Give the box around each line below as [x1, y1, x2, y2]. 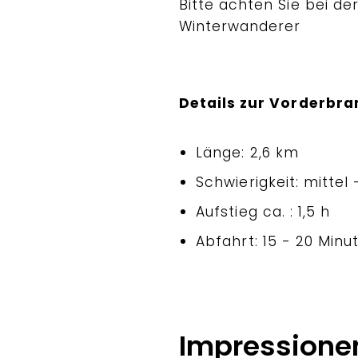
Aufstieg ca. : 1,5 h [196, 201, 331, 221]
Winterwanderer [179, 17, 301, 37]
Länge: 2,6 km [196, 142, 299, 162]
